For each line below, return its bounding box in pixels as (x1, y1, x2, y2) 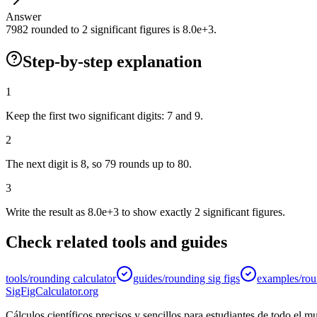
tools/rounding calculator (6, 272, 116, 285)
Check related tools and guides (6, 232, 227, 251)
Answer (6, 10, 41, 23)
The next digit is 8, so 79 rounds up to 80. (6, 157, 192, 170)
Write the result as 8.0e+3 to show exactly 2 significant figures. (6, 205, 285, 218)
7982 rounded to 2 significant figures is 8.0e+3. (6, 23, 217, 35)
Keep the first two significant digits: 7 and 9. (6, 109, 203, 122)
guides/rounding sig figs (133, 272, 240, 285)
